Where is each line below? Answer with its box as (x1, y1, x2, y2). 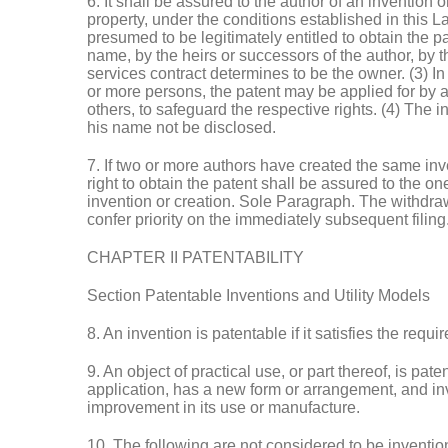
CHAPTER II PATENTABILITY (87, 249, 304, 266)
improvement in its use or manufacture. (87, 399, 360, 416)
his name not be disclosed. (87, 119, 276, 136)
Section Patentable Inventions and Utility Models (87, 287, 430, 304)
